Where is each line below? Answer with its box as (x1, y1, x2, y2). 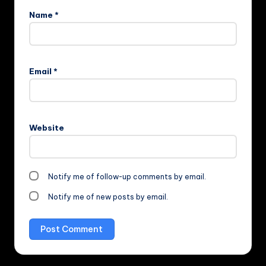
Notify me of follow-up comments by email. (48, 172, 207, 182)
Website (29, 122, 64, 134)
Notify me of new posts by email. (48, 192, 169, 202)
